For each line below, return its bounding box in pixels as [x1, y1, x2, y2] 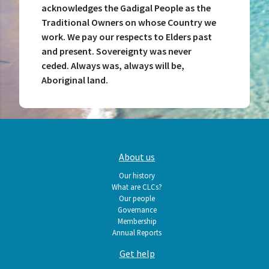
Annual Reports [112, 228, 162, 238]
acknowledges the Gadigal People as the [41, 1, 211, 14]
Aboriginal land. [41, 73, 108, 86]
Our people [119, 193, 156, 204]
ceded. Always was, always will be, [41, 59, 184, 71]
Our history [119, 171, 156, 181]
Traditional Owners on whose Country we [41, 16, 216, 28]
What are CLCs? [112, 182, 163, 192]
